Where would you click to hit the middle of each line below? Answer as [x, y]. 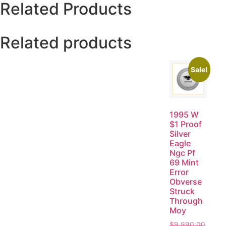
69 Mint [184, 163]
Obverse [186, 182]
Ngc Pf [182, 153]
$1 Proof [186, 124]
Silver [180, 134]
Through [186, 201]
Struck [182, 191]
